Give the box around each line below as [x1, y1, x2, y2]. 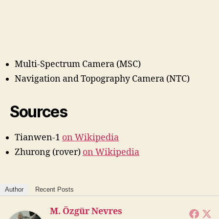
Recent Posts [35, 186, 74, 194]
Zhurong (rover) [15, 146, 83, 158]
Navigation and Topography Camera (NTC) [15, 73, 190, 85]
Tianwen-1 [15, 131, 62, 143]
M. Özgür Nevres [50, 206, 122, 218]
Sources [10, 102, 67, 121]
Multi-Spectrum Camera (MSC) [15, 58, 141, 70]
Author [5, 186, 23, 194]
